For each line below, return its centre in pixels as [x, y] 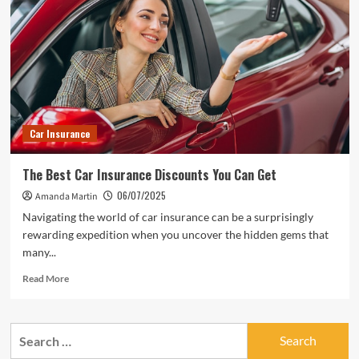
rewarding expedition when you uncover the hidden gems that [175, 234]
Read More [45, 278]
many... [39, 252]
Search [29, 332]
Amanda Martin [66, 196]
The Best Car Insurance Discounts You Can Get [149, 174]
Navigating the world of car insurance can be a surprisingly [167, 216]
